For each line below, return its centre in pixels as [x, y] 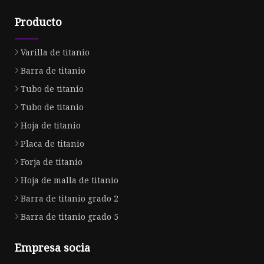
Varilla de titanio [55, 52]
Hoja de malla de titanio [70, 180]
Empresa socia [52, 247]
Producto [38, 22]
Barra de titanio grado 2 [70, 198]
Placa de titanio [52, 143]
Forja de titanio [52, 161]
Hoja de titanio [51, 125]
